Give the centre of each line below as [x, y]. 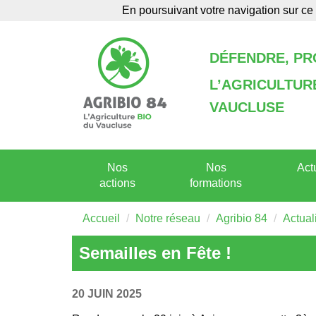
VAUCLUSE [247, 107]
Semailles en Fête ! [155, 253]
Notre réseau [168, 218]
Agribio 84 [242, 218]
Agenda [115, 13]
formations [216, 183]
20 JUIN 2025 [107, 294]
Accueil [101, 218]
